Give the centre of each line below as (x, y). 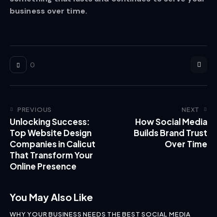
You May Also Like (51, 197)
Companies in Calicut (53, 144)
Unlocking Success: (50, 121)
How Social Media (171, 121)
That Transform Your (51, 155)
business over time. (48, 11)
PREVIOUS (35, 109)
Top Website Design (51, 132)
